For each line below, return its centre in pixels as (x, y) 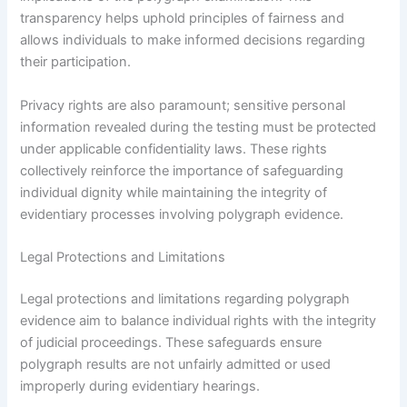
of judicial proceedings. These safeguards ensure (171, 342)
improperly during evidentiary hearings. (140, 386)
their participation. (76, 62)
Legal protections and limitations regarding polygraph (185, 298)
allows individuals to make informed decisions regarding (193, 40)
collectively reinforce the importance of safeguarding (182, 170)
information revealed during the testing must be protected (199, 127)
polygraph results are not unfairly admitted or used (176, 364)
